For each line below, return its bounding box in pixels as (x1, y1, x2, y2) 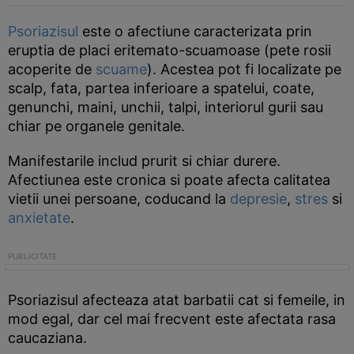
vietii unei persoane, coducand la (8, 190, 230, 207)
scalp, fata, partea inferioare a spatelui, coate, (8, 80, 314, 96)
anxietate (8, 209, 70, 226)
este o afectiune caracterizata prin (78, 23, 312, 40)
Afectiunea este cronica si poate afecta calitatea (8, 171, 330, 188)
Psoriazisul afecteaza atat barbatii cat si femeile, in (8, 292, 345, 308)
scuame (96, 61, 147, 77)
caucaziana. (8, 330, 87, 346)
